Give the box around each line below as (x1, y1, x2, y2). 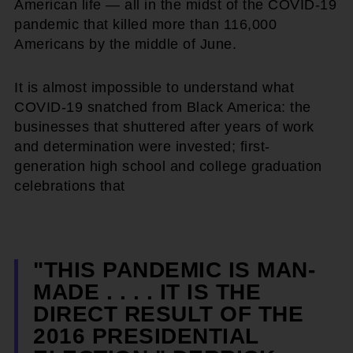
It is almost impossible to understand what (14, 79, 294, 95)
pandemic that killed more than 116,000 (14, 16, 277, 32)
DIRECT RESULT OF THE (33, 301, 303, 326)
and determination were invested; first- (14, 138, 270, 154)
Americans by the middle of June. (14, 35, 236, 52)
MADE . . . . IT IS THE (33, 279, 261, 304)
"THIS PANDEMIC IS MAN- (33, 257, 315, 282)
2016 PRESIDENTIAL (33, 323, 258, 348)
